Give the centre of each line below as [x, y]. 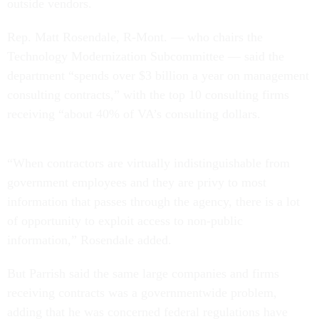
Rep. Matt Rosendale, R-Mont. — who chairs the [135, 37]
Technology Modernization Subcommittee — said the [146, 56]
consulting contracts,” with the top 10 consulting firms [148, 94]
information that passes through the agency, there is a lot [153, 201]
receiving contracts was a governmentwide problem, [142, 292]
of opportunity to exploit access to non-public [125, 220]
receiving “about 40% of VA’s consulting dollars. [134, 114]
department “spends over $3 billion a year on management [158, 75]
